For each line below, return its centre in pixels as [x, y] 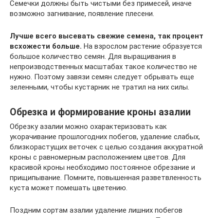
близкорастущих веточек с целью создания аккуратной [106, 147]
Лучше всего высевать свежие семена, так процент [107, 36]
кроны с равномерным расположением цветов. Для [98, 157]
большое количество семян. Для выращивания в [93, 57]
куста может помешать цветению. [69, 188]
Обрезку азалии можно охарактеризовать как [88, 127]
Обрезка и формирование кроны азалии [100, 112]
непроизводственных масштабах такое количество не [103, 67]
